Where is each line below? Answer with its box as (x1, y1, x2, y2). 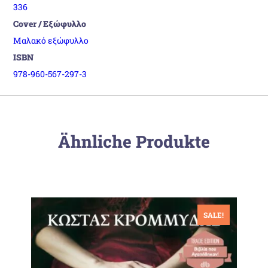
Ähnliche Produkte (58, 130, 210, 153)
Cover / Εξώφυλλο (13, 17, 87, 29)
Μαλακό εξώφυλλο (13, 34, 89, 46)
